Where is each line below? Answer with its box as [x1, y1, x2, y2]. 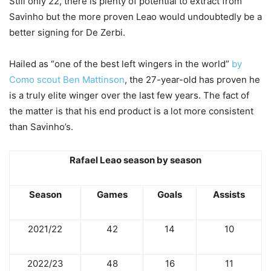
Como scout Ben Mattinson [9, 74, 125, 86]
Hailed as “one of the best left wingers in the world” [9, 58, 232, 70]
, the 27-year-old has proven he [125, 74, 260, 86]
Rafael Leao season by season [70, 154, 201, 166]
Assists [213, 189, 245, 201]
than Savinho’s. [9, 121, 73, 133]
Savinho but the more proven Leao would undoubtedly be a [9, 11, 262, 23]
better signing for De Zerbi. [9, 27, 125, 39]
